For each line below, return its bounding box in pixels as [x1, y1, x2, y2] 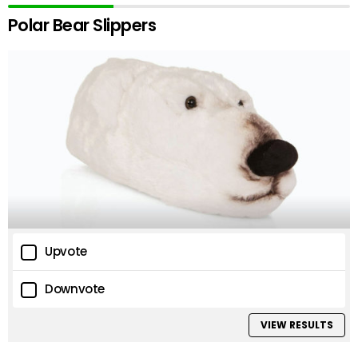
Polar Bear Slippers [8, 13, 157, 37]
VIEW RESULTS [260, 318, 333, 332]
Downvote [45, 280, 105, 297]
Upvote [45, 242, 87, 260]
